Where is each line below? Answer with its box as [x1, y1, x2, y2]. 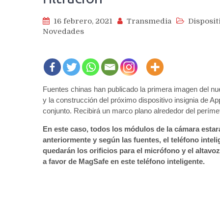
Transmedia [127, 17, 171, 26]
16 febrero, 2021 [54, 17, 112, 26]
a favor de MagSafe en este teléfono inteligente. [43, 157, 205, 166]
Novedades [43, 27, 84, 36]
